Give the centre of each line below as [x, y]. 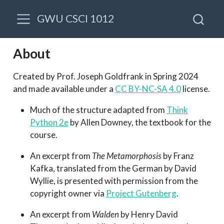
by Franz [177, 156]
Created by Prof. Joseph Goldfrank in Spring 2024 [105, 76]
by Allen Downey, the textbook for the [139, 122]
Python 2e [49, 122]
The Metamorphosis [126, 156]
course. [43, 135]
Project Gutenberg [141, 193]
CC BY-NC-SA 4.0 [148, 89]
